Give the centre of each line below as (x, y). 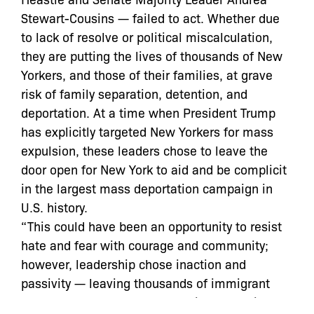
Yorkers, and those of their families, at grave (147, 74)
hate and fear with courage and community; (145, 244)
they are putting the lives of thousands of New (152, 55)
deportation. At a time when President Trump (148, 112)
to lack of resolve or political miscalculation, (147, 36)
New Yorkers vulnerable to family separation (146, 301)
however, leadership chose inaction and (134, 263)
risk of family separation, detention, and (134, 93)
